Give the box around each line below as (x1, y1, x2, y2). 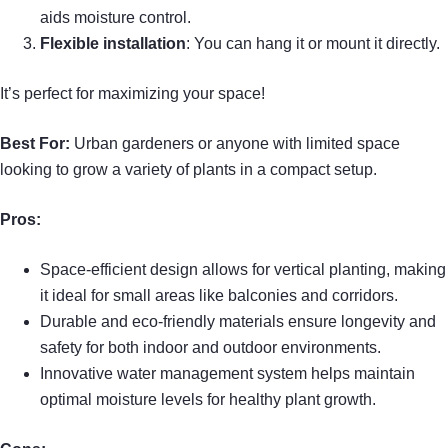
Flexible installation (40, 35, 186, 53)
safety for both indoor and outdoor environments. (40, 339, 381, 357)
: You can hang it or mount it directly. (186, 35, 440, 53)
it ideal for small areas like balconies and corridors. (40, 287, 398, 305)
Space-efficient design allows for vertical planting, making (40, 261, 446, 279)
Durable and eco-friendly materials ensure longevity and (40, 313, 436, 331)
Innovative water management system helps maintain (40, 365, 415, 383)
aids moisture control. (40, 9, 191, 27)
